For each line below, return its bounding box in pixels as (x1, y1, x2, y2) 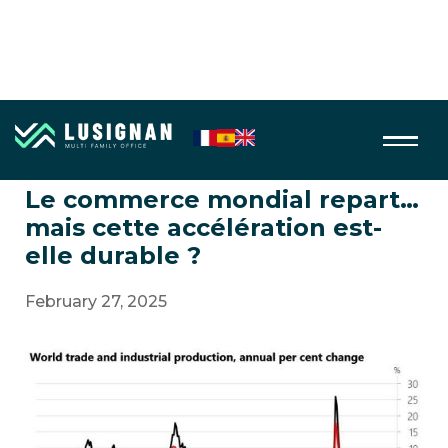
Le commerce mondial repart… (25, 185, 419, 214)
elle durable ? (25, 241, 201, 270)
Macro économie (34, 129, 134, 147)
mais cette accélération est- (25, 213, 382, 242)
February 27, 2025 (25, 292, 167, 311)
